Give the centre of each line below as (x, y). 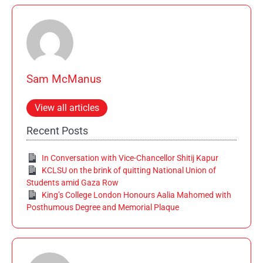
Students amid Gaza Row (73, 182)
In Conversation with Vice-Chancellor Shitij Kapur (130, 158)
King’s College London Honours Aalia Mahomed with (137, 195)
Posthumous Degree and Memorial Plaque (103, 207)
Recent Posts (57, 130)
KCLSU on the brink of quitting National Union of (129, 170)
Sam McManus (64, 79)
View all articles (67, 107)
